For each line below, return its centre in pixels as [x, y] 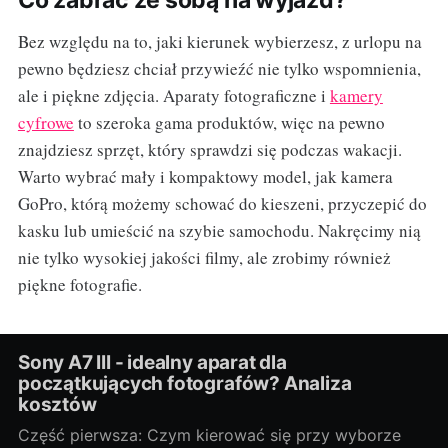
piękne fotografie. [79, 285]
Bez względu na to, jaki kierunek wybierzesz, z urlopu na [219, 42]
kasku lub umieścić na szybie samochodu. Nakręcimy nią [219, 231]
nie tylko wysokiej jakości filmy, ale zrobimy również [204, 258]
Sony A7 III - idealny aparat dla [152, 363]
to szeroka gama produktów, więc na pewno [229, 123]
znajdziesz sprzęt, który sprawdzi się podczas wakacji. [209, 150]
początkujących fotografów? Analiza [184, 384]
